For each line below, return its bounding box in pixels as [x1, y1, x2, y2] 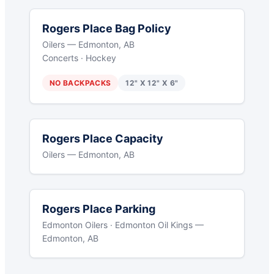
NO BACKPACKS [50, 78, 111, 88]
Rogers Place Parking [42, 202, 155, 216]
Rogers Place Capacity [42, 132, 163, 146]
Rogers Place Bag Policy [42, 22, 171, 35]
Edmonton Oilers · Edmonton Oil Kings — [42, 220, 204, 231]
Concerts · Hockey [42, 53, 116, 64]
